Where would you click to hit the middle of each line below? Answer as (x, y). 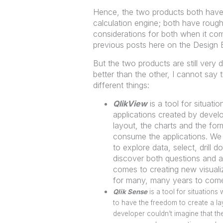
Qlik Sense (130, 192)
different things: (121, 85)
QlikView (130, 104)
